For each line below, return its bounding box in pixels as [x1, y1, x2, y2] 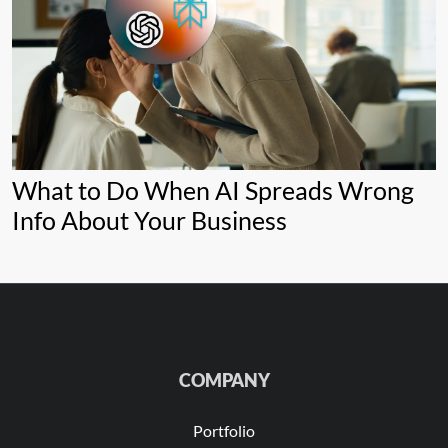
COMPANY [178, 369, 270, 392]
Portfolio [193, 421, 255, 441]
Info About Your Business [12, 205, 287, 236]
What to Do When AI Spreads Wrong [12, 175, 414, 206]
